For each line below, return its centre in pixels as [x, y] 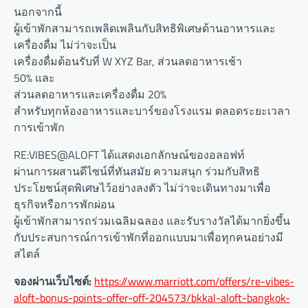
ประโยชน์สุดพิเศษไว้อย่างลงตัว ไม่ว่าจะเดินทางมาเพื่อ [142, 188]
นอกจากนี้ [38, 12]
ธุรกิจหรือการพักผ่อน [64, 205]
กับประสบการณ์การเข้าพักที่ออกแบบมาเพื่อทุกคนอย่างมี [148, 238]
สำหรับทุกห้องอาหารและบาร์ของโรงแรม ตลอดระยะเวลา [152, 111]
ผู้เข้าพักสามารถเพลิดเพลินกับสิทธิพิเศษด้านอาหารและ [145, 29]
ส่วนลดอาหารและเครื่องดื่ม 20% [90, 95]
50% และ [34, 78]
